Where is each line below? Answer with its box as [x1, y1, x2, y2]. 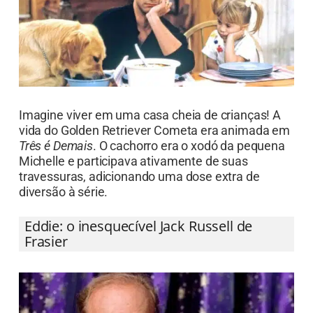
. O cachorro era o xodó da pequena [92, 154, 285, 170]
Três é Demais [18, 154, 93, 170]
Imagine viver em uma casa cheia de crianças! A [18, 124, 281, 139]
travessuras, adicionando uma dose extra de [18, 185, 260, 201]
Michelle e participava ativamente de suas [18, 170, 248, 185]
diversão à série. [18, 201, 108, 216]
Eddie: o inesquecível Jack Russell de [24, 233, 253, 252]
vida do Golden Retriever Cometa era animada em [18, 139, 290, 154]
